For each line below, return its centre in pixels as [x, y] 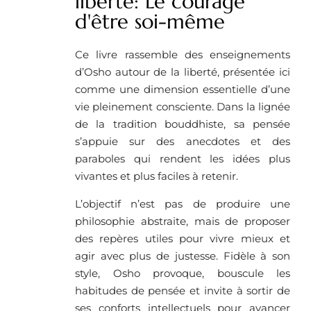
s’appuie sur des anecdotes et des [183, 142]
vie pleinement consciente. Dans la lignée [183, 107]
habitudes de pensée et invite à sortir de [183, 291]
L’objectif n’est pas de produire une [183, 204]
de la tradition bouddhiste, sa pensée [183, 124]
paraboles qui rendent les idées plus [183, 159]
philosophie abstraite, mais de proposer [183, 221]
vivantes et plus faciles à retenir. [157, 176]
